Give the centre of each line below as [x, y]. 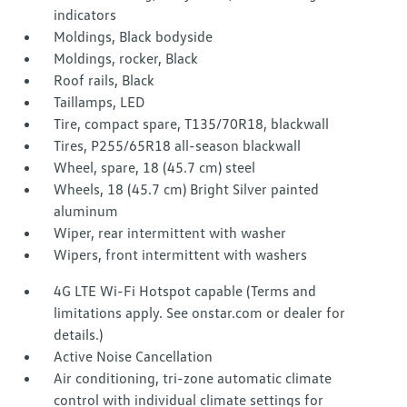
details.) [79, 335]
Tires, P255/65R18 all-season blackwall [178, 146]
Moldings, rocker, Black [126, 59]
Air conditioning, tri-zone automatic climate [193, 378]
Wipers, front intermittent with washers [181, 255]
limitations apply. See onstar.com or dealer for [200, 313]
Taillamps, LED [99, 102]
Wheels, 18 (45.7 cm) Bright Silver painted [187, 189]
